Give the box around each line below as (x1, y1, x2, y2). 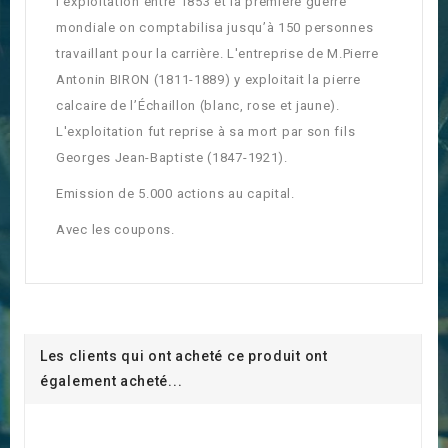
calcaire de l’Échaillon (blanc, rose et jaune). (56, 98, 340, 114)
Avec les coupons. (56, 222, 175, 238)
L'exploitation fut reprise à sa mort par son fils (56, 124, 356, 140)
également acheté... (40, 373, 183, 390)
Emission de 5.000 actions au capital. (56, 186, 295, 202)
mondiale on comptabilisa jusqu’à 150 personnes (56, 20, 374, 36)
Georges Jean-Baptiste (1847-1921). (56, 150, 288, 166)
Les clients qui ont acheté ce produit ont (40, 348, 328, 365)
